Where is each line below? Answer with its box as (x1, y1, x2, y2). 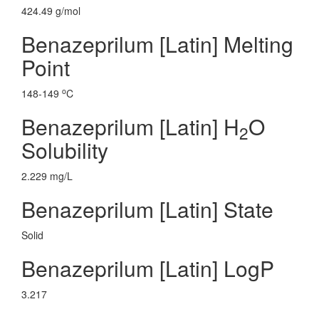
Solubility (21, 135, 108, 165)
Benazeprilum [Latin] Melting (21, 28, 293, 59)
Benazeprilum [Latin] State (21, 194, 273, 224)
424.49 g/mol (21, 4, 80, 18)
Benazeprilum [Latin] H (21, 111, 239, 142)
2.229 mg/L (21, 169, 73, 183)
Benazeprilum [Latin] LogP (21, 253, 274, 283)
